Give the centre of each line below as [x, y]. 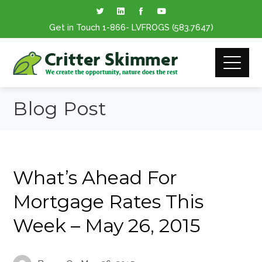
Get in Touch [75, 27]
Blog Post [60, 108]
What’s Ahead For [95, 177]
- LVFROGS [149, 27]
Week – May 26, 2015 [107, 225]
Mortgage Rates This [108, 201]
